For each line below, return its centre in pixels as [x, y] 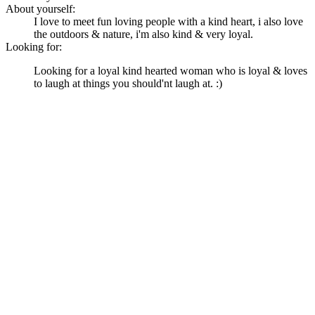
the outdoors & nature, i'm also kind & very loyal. [143, 34]
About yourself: [40, 9]
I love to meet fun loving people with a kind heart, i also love [168, 22]
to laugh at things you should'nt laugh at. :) [128, 84]
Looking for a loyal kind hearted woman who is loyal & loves [171, 71]
